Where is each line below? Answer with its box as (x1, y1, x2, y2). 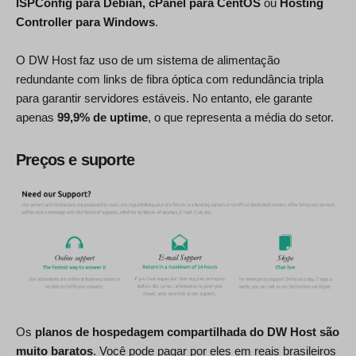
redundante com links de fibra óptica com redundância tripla (16, 72, 323, 86)
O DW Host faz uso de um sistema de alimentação (16, 52, 280, 67)
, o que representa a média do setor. (148, 110, 334, 124)
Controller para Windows (16, 14, 155, 29)
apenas (16, 110, 57, 124)
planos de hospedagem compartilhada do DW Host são (35, 325, 339, 339)
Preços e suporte (16, 150, 135, 168)
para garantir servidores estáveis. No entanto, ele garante (16, 91, 312, 105)
